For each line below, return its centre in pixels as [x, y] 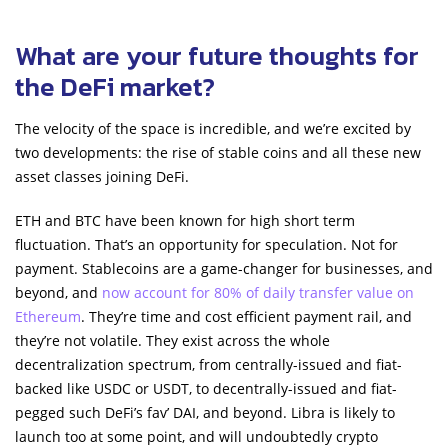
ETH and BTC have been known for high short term [185, 220]
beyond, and [58, 292]
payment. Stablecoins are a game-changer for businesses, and [224, 268]
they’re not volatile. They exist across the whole [172, 340]
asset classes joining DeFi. [102, 176]
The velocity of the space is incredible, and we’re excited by [213, 128]
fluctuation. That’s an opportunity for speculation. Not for [206, 244]
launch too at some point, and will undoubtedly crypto [196, 436]
